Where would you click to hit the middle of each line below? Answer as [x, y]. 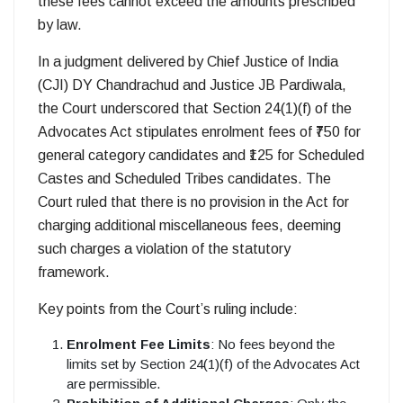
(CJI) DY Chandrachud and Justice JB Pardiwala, [192, 85]
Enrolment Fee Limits [139, 345]
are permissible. [113, 384]
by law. [60, 25]
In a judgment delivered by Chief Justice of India [188, 62]
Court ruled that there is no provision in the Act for [193, 202]
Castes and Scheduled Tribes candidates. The [184, 179]
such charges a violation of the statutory [164, 249]
